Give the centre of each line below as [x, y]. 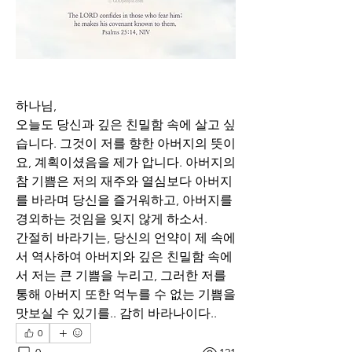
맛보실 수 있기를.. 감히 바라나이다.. [116, 313]
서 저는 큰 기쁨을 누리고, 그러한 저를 [121, 276]
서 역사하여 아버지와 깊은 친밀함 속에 [124, 257]
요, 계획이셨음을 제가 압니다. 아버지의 [126, 163]
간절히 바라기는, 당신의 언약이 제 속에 [126, 238]
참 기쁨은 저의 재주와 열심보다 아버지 [124, 181]
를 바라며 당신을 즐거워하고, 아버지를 [124, 200]
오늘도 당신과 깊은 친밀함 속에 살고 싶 [126, 125]
